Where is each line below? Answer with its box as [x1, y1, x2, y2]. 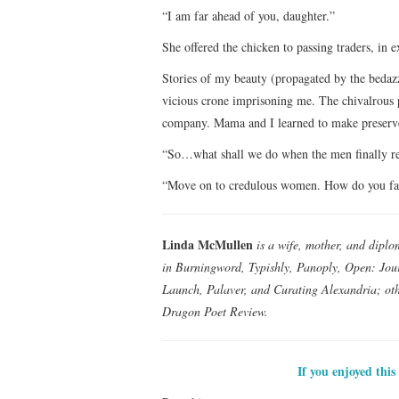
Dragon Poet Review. [162, 302, 268, 320]
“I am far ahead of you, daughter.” [162, 6, 335, 24]
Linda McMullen [162, 234, 253, 254]
